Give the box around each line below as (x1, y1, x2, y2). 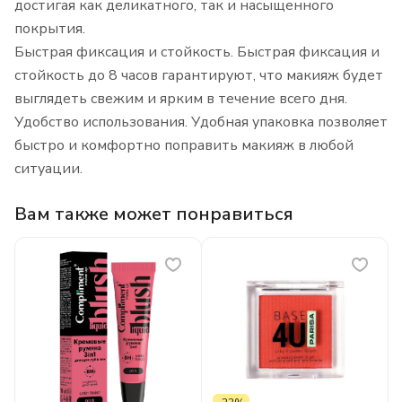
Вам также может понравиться (14, 202, 293, 227)
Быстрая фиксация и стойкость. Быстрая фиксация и (14, 42, 380, 63)
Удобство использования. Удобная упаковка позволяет (14, 112, 388, 133)
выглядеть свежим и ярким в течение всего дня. (14, 89, 347, 109)
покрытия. (14, 19, 85, 39)
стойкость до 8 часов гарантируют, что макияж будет (14, 66, 383, 86)
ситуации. (14, 159, 83, 179)
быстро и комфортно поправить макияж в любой (14, 135, 354, 156)
